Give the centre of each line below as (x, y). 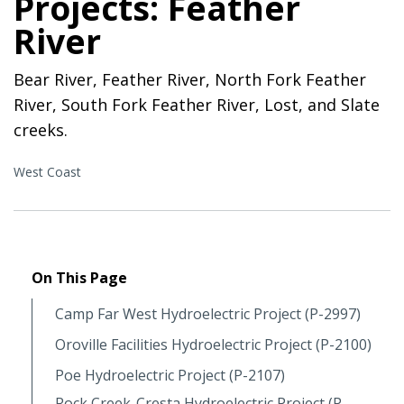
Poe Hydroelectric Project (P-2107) (170, 375)
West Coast (47, 171)
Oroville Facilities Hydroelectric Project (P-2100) (213, 344)
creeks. (41, 129)
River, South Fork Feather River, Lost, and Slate (197, 104)
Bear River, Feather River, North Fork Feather (190, 79)
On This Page (79, 277)
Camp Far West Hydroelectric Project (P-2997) (208, 313)
